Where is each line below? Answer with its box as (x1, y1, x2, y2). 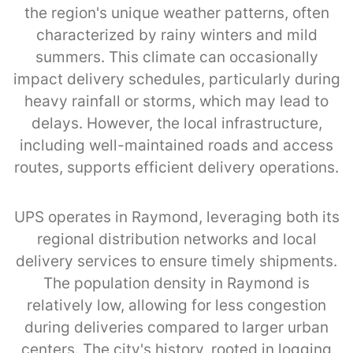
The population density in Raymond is (43, 273, 310, 292)
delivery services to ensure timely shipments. (16, 251, 337, 270)
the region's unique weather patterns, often (24, 3, 329, 22)
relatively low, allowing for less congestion (27, 295, 326, 314)
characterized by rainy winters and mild (35, 25, 318, 44)
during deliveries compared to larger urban (24, 318, 329, 336)
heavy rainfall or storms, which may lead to (24, 91, 329, 110)
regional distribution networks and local (36, 229, 317, 248)
